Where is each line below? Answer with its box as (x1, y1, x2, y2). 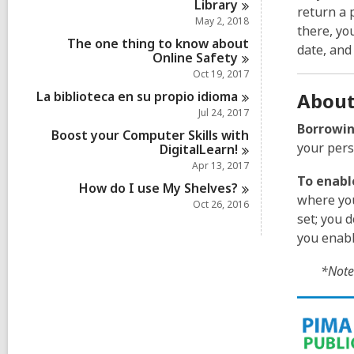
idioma (198, 88, 239, 105)
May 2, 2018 (195, 14, 249, 28)
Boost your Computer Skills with (51, 126, 249, 144)
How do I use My (79, 179, 185, 197)
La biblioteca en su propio (36, 88, 198, 105)
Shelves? (184, 179, 239, 197)
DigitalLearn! (160, 141, 239, 158)
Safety (196, 49, 239, 66)
